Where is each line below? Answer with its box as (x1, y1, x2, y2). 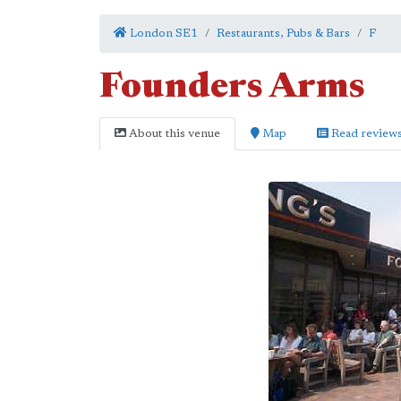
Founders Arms (99, 71, 364, 107)
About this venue (126, 128, 220, 140)
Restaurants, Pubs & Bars (217, 28, 350, 39)
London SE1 (127, 28, 198, 39)
